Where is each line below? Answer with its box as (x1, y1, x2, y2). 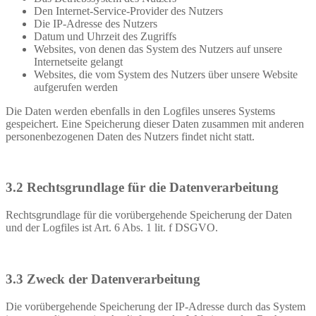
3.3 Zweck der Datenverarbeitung (6, 271, 200, 286)
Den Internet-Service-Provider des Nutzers (34, 4, 223, 17)
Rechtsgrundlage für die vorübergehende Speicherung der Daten (6, 209, 292, 221)
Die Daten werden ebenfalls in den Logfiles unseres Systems (6, 104, 275, 117)
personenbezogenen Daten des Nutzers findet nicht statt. (6, 130, 255, 142)
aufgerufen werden (34, 80, 118, 93)
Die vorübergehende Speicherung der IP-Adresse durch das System (6, 300, 305, 312)
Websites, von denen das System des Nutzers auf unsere (34, 42, 282, 55)
